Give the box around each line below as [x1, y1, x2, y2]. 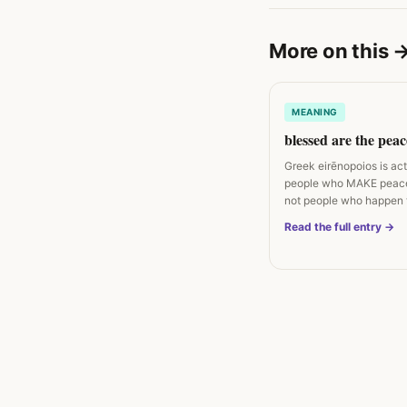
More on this [269, 39, 393, 63]
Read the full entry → [284, 220, 394, 233]
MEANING [292, 106, 338, 117]
